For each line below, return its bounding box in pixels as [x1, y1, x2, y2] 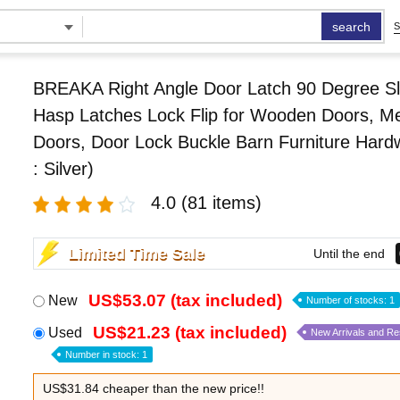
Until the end [312, 246, 385, 261]
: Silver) [32, 159, 94, 179]
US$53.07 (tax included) [87, 291, 282, 310]
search [332, 20, 371, 34]
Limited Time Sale [67, 244, 204, 262]
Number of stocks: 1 [305, 295, 395, 305]
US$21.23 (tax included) [92, 323, 287, 342]
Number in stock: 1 [64, 349, 147, 360]
